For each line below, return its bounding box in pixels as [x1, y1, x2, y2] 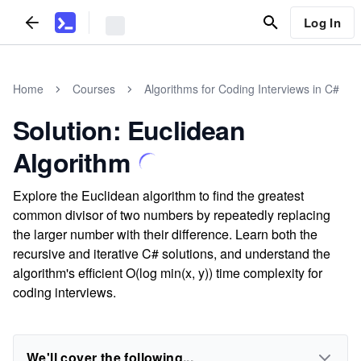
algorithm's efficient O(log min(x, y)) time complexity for [13, 263, 322, 282]
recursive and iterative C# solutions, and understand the [13, 244, 330, 263]
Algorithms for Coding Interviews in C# [144, 81, 339, 97]
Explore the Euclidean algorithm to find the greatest [13, 186, 304, 205]
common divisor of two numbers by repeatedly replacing [13, 205, 330, 224]
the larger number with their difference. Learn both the [13, 225, 317, 243]
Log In [303, 13, 341, 31]
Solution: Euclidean [13, 111, 245, 148]
